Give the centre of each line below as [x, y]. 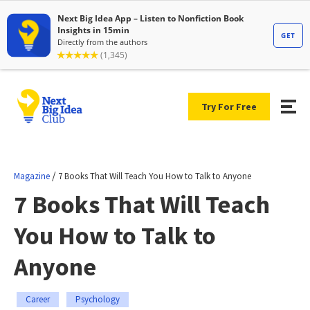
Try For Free [229, 106]
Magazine [32, 176]
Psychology [98, 299]
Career [38, 299]
